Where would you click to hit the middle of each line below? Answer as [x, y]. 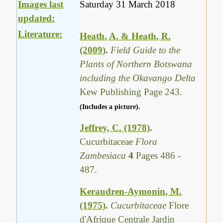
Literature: [40, 34]
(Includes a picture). [110, 107]
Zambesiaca [104, 155]
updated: [37, 18]
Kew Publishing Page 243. [131, 92]
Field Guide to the [146, 50]
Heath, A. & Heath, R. [125, 36]
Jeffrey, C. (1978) [115, 127]
